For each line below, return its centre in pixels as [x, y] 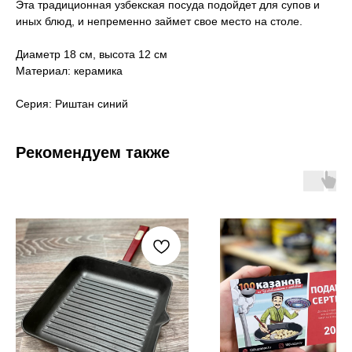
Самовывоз [71, 306]
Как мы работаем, [120, 234]
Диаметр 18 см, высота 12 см [92, 55]
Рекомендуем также [93, 153]
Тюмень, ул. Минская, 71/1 [94, 339]
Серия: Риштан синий [72, 104]
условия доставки [122, 261]
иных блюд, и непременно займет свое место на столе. [159, 22]
